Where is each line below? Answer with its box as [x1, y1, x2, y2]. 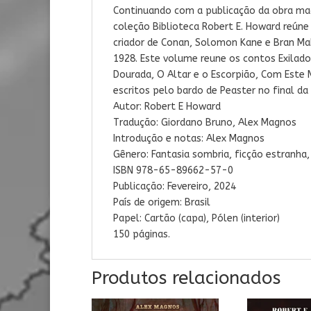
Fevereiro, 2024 [167, 180, 236, 193]
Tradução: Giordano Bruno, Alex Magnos [113, 117, 296, 129]
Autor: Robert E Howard [113, 101, 221, 113]
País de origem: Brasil [113, 196, 210, 209]
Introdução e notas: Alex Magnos [113, 133, 264, 145]
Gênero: [113, 149, 151, 161]
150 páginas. [113, 228, 170, 241]
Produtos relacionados [92, 267, 280, 289]
